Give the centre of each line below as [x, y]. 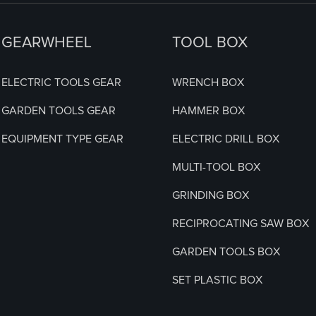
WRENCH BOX [208, 82]
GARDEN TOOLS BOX [226, 251]
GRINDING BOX [211, 195]
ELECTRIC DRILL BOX [226, 139]
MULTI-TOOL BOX [217, 167]
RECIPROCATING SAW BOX [241, 223]
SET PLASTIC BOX [218, 280]
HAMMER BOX [209, 110]
